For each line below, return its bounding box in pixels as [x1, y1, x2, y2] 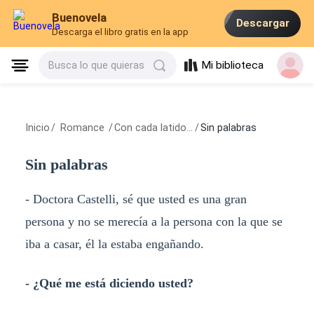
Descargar [235, 17, 289, 30]
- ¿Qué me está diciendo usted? [25, 275, 193, 290]
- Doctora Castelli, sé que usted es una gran [25, 191, 247, 206]
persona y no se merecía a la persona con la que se [25, 214, 282, 228]
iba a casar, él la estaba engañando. [25, 236, 204, 251]
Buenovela [52, 11, 107, 25]
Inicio [25, 122, 50, 134]
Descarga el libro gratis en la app [52, 27, 189, 38]
